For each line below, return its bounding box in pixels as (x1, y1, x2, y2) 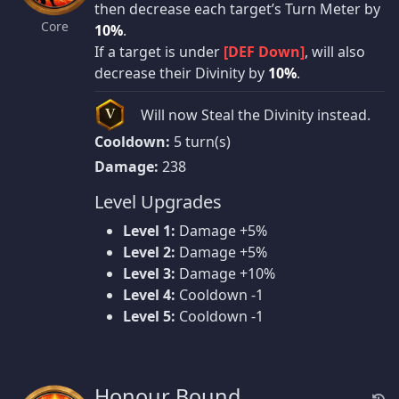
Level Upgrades (94, 189, 222, 214)
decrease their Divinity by (94, 62, 268, 83)
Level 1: (123, 220, 175, 240)
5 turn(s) (170, 131, 231, 151)
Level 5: (123, 305, 175, 326)
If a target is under (94, 41, 224, 61)
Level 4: (123, 284, 175, 305)
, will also (305, 41, 365, 61)
